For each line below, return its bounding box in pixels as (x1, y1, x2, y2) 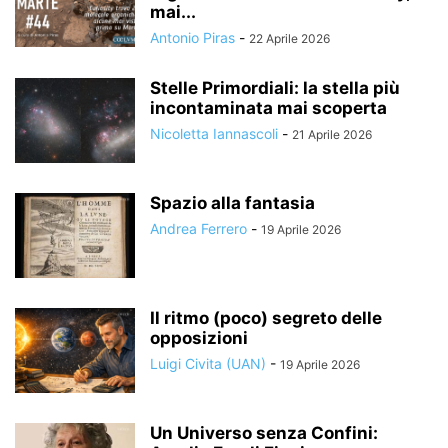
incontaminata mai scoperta (150, 98, 387, 118)
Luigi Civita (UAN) (150, 355, 266, 372)
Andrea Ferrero (150, 220, 247, 237)
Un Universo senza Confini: (150, 423, 378, 443)
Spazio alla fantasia (150, 193, 315, 213)
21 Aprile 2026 (292, 127, 372, 142)
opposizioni (150, 328, 248, 348)
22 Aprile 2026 (249, 31, 330, 46)
